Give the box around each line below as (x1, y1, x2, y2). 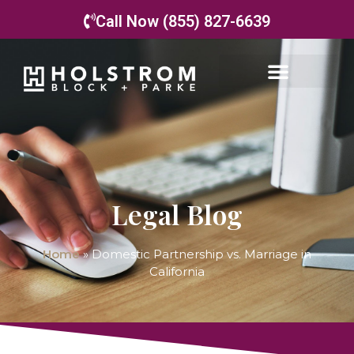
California (149, 264, 205, 279)
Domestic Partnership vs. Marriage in (92, 247, 311, 262)
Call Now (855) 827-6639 (96, 12, 270, 31)
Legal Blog (111, 196, 243, 232)
